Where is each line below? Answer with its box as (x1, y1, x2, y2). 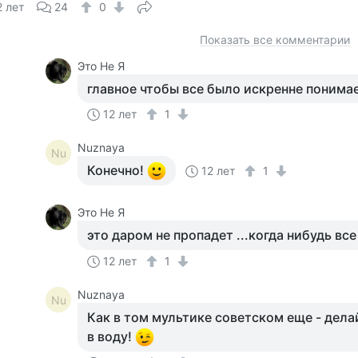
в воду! (87, 328, 136, 344)
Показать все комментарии (200, 33, 350, 46)
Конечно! (87, 162, 148, 178)
